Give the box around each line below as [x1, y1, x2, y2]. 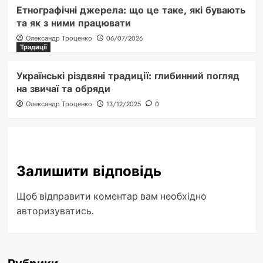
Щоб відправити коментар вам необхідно [16, 190, 207, 203]
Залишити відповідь [16, 161, 161, 182]
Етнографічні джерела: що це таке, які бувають [16, 4, 245, 18]
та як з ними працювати [16, 16, 131, 31]
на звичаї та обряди [16, 82, 110, 96]
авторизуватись [16, 204, 92, 218]
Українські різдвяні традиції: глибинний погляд [16, 69, 240, 83]
